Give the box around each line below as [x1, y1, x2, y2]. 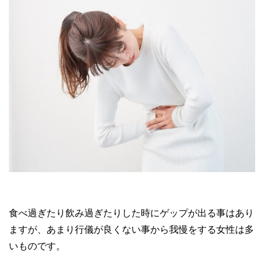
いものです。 [9, 240, 65, 251]
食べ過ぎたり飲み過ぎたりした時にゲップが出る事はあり [9, 207, 254, 218]
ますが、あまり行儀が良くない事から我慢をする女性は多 [9, 224, 254, 235]
